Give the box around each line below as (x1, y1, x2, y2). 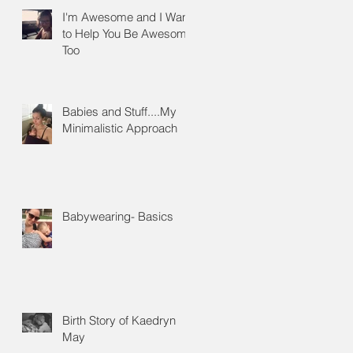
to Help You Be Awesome (62, 25, 193, 41)
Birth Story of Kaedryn (62, 312, 176, 328)
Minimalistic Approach (62, 120, 177, 136)
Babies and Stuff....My (62, 103, 176, 119)
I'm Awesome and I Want (62, 9, 191, 24)
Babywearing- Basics (62, 208, 173, 224)
